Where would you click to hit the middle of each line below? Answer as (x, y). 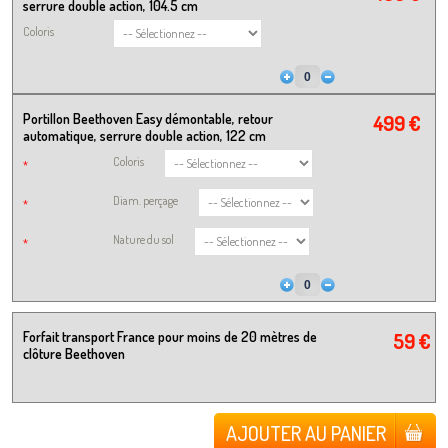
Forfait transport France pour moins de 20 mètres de (170, 337)
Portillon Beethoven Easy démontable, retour (148, 119)
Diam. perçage (145, 201)
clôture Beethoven (74, 354)
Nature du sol (143, 240)
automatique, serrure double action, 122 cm (144, 136)
